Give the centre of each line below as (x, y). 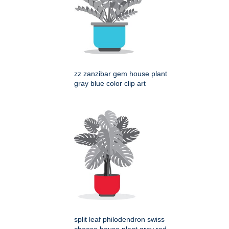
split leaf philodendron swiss (119, 220)
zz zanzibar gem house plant (121, 74)
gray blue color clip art (110, 84)
